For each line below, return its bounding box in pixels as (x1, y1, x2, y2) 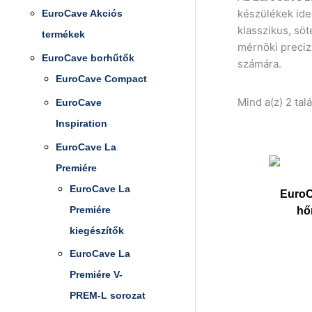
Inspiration (56, 117, 107, 129)
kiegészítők (70, 224, 124, 236)
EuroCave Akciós (42, 8, 123, 19)
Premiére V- (70, 269, 123, 281)
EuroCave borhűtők (42, 52, 134, 63)
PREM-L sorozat (70, 290, 146, 302)
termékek (42, 29, 85, 40)
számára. (237, 57, 281, 70)
